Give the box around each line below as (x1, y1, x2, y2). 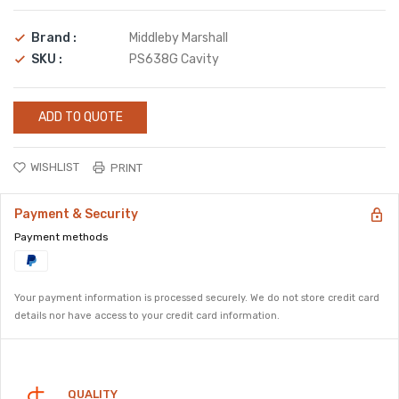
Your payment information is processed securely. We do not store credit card (14, 292, 379, 304)
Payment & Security (14, 207, 138, 222)
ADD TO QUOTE (37, 110, 123, 125)
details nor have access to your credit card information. (14, 310, 280, 322)
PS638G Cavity (129, 52, 219, 67)
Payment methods (14, 231, 109, 243)
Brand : (31, 30, 77, 45)
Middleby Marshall (129, 30, 228, 45)
